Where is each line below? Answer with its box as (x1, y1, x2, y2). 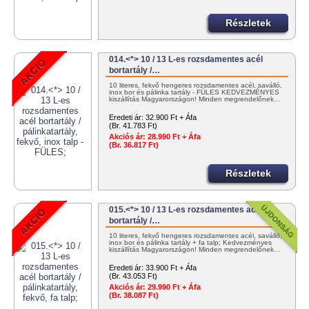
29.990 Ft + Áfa (146, 283, 201, 292)
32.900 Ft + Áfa (146, 113, 197, 122)
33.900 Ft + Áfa (146, 263, 197, 272)
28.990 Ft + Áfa (146, 132, 201, 141)
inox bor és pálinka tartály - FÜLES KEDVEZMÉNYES (109, 88, 280, 97)
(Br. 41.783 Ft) (109, 121, 158, 130)
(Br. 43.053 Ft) (109, 272, 158, 281)
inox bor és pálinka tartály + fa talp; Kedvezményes (109, 239, 272, 247)
